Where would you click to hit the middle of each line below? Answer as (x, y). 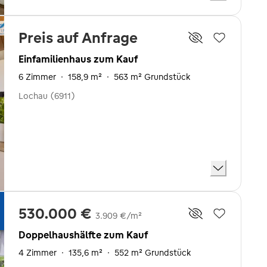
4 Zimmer (38, 252)
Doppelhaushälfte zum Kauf (83, 235)
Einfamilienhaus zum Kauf (78, 59)
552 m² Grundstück (153, 252)
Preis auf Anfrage (78, 38)
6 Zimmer (37, 77)
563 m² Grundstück (152, 77)
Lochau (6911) (47, 96)
